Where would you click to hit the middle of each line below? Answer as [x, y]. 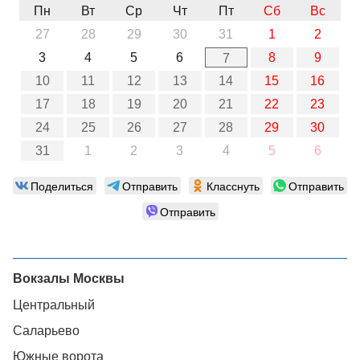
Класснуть [233, 186]
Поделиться [62, 186]
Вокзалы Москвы [69, 278]
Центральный [54, 305]
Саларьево [46, 331]
